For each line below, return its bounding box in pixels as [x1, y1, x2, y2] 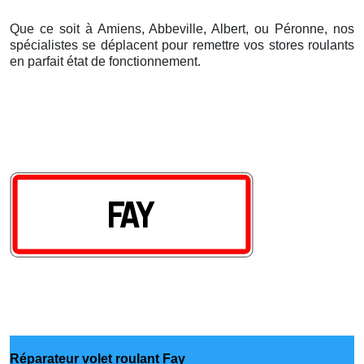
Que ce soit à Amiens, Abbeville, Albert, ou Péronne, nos [10, 21, 354, 36]
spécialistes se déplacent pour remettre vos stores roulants [10, 37, 354, 52]
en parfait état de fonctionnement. [10, 54, 201, 68]
